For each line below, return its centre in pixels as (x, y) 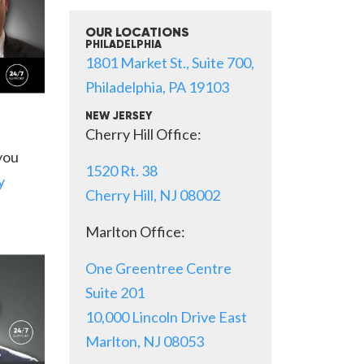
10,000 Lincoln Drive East (166, 317)
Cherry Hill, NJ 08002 (153, 195)
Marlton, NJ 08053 (145, 341)
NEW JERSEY (119, 117)
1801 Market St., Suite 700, (170, 63)
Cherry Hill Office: (143, 134)
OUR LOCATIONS (137, 33)
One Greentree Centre (158, 268)
